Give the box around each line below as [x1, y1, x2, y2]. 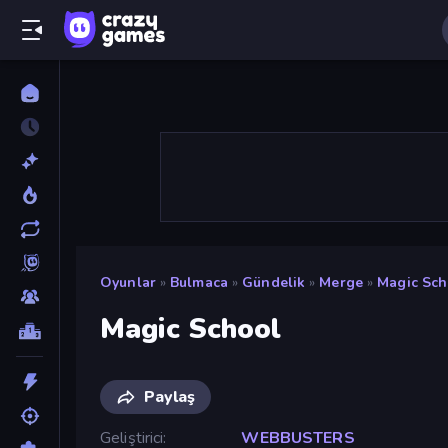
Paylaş [144, 385, 195, 408]
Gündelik [242, 273, 306, 292]
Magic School [100, 309, 282, 348]
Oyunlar [100, 273, 156, 292]
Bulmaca [170, 273, 228, 292]
